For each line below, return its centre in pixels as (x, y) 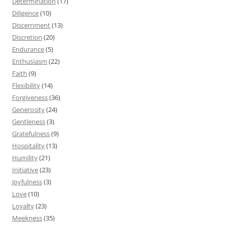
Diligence (25, 13)
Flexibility (26, 85)
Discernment (31, 25)
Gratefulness (31, 133)
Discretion (27, 37)
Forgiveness (30, 97)
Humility (25, 157)
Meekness (27, 218)
